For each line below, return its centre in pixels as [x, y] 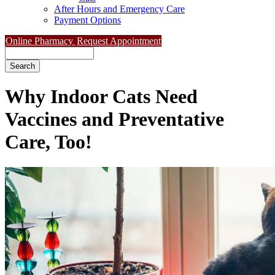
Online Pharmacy [41, 41]
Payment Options [87, 20]
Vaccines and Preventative [114, 119]
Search [18, 52]
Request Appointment [119, 41]
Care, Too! [48, 142]
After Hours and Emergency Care [119, 9]
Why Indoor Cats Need [101, 97]
